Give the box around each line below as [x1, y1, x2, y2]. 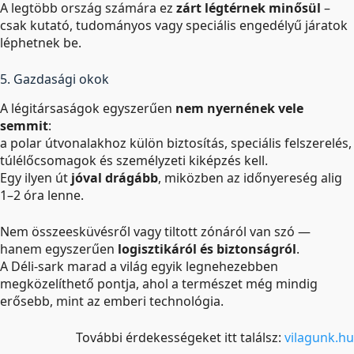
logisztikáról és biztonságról [118, 239, 296, 258]
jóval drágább [71, 168, 158, 186]
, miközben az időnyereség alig [158, 168, 342, 186]
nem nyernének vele [175, 99, 303, 117]
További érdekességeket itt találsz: [76, 328, 284, 346]
